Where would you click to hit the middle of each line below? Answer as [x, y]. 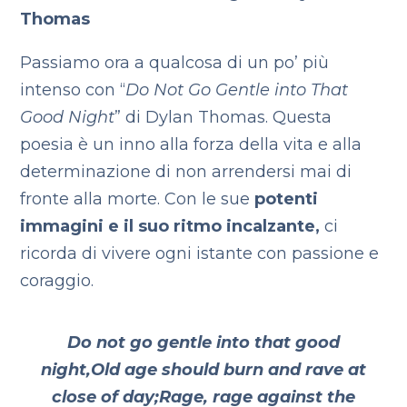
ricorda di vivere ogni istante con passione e [200, 253]
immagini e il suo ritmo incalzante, [170, 226]
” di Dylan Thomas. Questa [223, 117]
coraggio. [57, 281]
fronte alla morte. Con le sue [135, 199]
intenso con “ [73, 90]
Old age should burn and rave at [228, 370]
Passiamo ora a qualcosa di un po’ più [175, 63]
